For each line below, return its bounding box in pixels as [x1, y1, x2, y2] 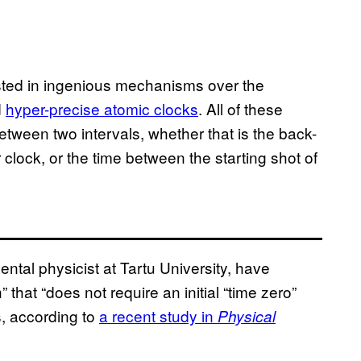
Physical [218, 305, 276, 327]
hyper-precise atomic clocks [6, 98, 198, 120]
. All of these [198, 98, 283, 120]
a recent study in [99, 305, 218, 327]
